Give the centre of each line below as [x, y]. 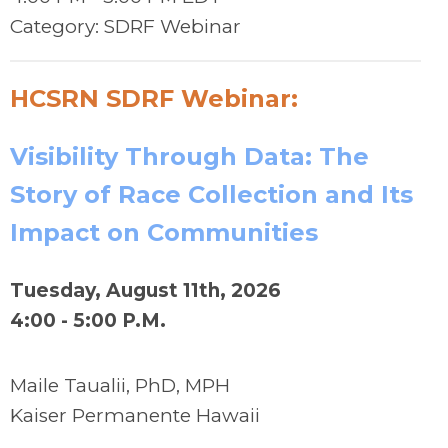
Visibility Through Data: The [189, 156]
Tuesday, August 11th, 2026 [145, 290]
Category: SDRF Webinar [125, 26]
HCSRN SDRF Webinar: [157, 98]
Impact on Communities [164, 232]
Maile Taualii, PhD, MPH [120, 385]
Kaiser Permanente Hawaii [135, 415]
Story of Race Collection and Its [211, 194]
